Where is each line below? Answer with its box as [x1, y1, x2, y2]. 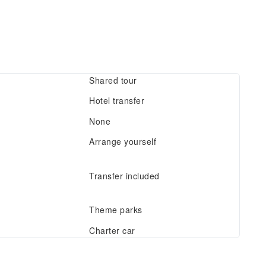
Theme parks [89, 204, 142, 216]
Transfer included [89, 170, 160, 182]
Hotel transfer [89, 94, 144, 106]
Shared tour [89, 74, 137, 86]
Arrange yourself [89, 135, 156, 147]
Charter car [89, 224, 135, 236]
